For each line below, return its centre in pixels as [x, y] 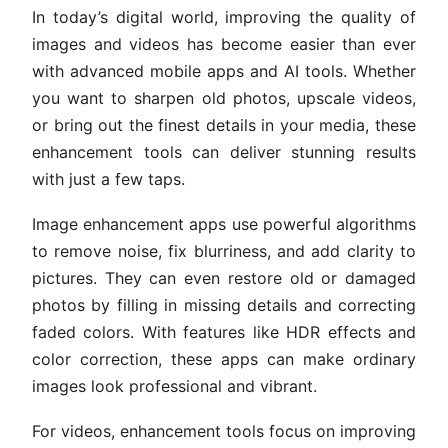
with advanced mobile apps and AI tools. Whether [224, 71]
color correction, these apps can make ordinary [224, 359]
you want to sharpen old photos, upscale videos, [224, 98]
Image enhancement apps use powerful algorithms [224, 224]
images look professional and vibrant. [174, 386]
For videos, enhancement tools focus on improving [224, 431]
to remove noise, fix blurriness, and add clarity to [224, 251]
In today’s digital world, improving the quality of [224, 17]
